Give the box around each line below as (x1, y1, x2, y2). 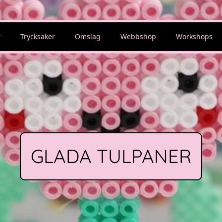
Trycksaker (20, 32, 55, 41)
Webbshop (120, 32, 156, 41)
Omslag (75, 32, 101, 41)
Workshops (176, 32, 213, 41)
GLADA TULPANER (31, 144, 191, 168)
